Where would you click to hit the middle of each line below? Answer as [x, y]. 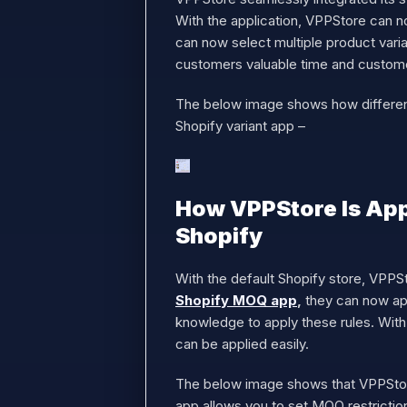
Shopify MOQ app [236, 300]
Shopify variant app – [240, 126]
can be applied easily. [244, 344]
